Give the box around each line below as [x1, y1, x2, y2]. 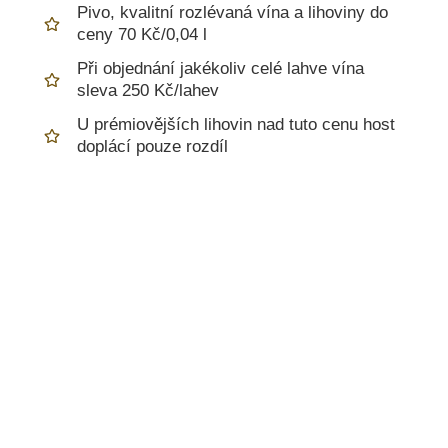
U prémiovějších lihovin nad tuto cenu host [77, 114, 396, 134]
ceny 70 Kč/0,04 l [77, 24, 208, 44]
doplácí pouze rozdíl [77, 136, 229, 156]
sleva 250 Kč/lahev [77, 80, 220, 100]
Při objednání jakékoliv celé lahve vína [77, 58, 365, 78]
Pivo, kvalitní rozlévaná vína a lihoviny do [77, 2, 389, 22]
